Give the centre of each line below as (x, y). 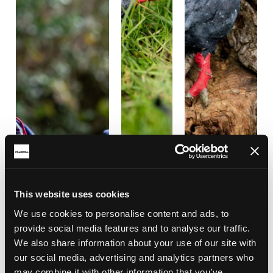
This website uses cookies (72, 194)
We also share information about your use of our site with (135, 243)
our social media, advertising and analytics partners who (134, 257)
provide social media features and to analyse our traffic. (132, 228)
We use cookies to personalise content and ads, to (122, 213)
